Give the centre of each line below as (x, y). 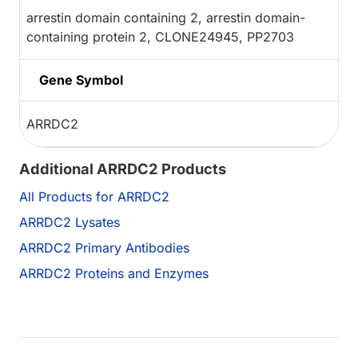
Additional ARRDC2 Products (123, 169)
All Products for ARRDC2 (94, 197)
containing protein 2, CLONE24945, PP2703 (160, 37)
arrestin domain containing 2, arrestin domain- (166, 18)
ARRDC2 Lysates (70, 223)
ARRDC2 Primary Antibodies (104, 248)
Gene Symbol (81, 80)
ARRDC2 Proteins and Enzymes (114, 274)
